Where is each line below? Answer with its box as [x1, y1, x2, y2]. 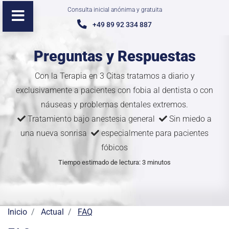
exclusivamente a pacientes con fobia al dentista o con [16, 85, 213, 95]
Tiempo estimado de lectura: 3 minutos [58, 158, 171, 166]
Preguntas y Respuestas [33, 48, 196, 65]
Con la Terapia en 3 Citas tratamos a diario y [34, 71, 195, 81]
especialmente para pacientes [99, 128, 209, 138]
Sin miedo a [167, 114, 212, 124]
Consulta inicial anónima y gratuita [67, 6, 162, 13]
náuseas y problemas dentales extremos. [41, 100, 188, 109]
